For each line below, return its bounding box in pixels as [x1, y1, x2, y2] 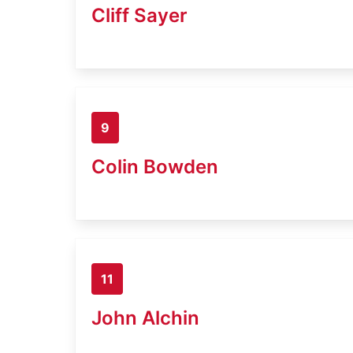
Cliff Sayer [91, 3, 188, 27]
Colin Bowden [91, 154, 218, 178]
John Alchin [91, 306, 199, 329]
